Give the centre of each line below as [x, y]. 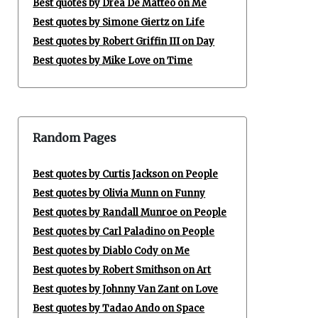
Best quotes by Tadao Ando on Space [119, 308]
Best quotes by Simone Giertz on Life [119, 22]
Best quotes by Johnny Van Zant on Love [126, 289]
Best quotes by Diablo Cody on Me [111, 251]
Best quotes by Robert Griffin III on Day [124, 42]
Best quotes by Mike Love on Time [113, 61]
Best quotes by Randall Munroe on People [130, 213]
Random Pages [75, 138]
